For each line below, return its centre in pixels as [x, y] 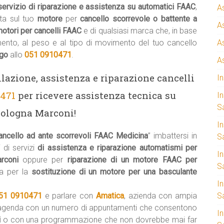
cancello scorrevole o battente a [139, 19]
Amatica [110, 196]
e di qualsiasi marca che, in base [139, 31]
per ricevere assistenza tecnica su [96, 95]
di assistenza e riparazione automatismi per [117, 148]
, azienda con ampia [160, 196]
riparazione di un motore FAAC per [132, 160]
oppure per [45, 160]
